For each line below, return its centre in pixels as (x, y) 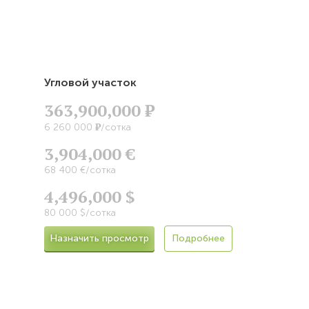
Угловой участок (90, 82)
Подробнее (198, 238)
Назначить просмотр (99, 238)
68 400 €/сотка (80, 170)
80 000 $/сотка (80, 212)
